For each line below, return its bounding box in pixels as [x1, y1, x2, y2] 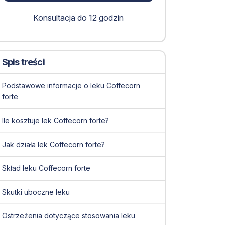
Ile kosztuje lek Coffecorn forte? [2, 116, 109, 125]
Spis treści [2, 57, 45, 68]
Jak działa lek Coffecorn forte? [2, 140, 105, 149]
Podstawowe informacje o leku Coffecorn [2, 81, 140, 90]
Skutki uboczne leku [2, 187, 70, 196]
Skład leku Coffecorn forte [2, 164, 90, 173]
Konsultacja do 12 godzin [33, 12, 124, 23]
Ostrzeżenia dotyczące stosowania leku [2, 211, 135, 220]
